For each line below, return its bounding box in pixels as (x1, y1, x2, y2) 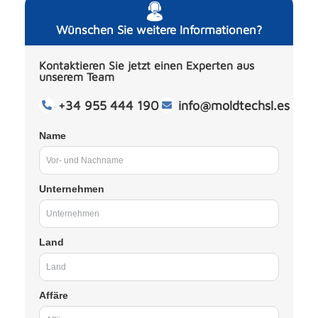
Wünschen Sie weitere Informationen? (56, 22, 262, 37)
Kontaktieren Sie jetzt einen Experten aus (39, 58, 254, 72)
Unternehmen (39, 182, 104, 194)
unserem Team (39, 70, 114, 83)
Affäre (39, 289, 68, 301)
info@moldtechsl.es (178, 97, 290, 113)
